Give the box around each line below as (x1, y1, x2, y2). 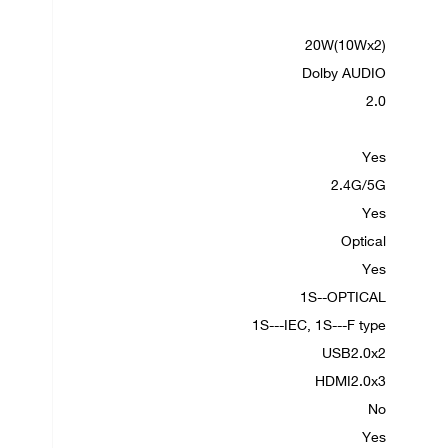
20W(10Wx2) (305, 38, 386, 55)
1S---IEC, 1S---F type (252, 318, 386, 335)
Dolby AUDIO (302, 66, 386, 83)
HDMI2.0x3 (315, 374, 386, 391)
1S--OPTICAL (300, 290, 386, 307)
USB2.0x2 (322, 346, 386, 363)
